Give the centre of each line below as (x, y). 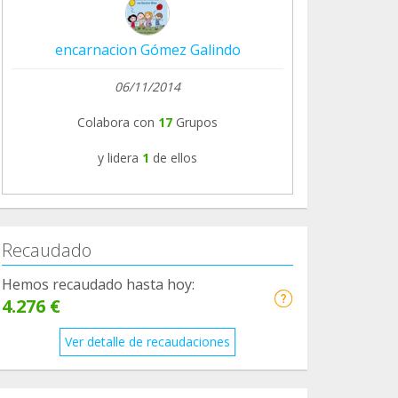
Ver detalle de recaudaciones (147, 341)
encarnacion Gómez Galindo (147, 49)
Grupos (195, 122)
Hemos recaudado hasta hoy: (98, 284)
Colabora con (116, 122)
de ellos (175, 157)
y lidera (118, 157)
